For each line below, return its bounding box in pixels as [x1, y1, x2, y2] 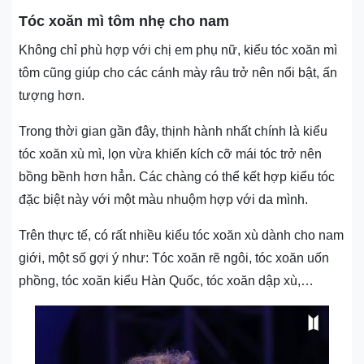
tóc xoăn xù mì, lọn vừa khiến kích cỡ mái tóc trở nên [19, 147, 322, 162]
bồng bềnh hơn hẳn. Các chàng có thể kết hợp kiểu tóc [19, 170, 335, 184]
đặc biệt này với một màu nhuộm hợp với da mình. [19, 193, 308, 207]
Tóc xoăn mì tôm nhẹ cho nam [19, 13, 229, 30]
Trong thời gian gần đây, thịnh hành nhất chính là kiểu [19, 124, 327, 139]
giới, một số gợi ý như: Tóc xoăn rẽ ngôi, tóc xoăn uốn [19, 251, 329, 266]
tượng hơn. [19, 89, 84, 103]
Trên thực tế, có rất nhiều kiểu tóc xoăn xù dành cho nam [19, 228, 344, 243]
